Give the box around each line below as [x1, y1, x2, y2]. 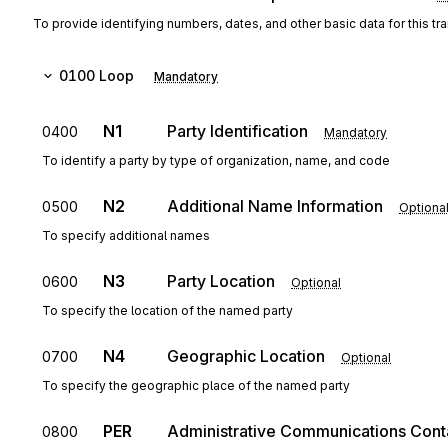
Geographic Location [167, 346, 325, 366]
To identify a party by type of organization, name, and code [42, 153, 390, 168]
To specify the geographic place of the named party [42, 378, 350, 393]
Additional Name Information [167, 196, 383, 216]
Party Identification [167, 121, 308, 141]
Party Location [167, 271, 275, 291]
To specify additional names [42, 228, 210, 243]
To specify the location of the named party [42, 303, 293, 318]
